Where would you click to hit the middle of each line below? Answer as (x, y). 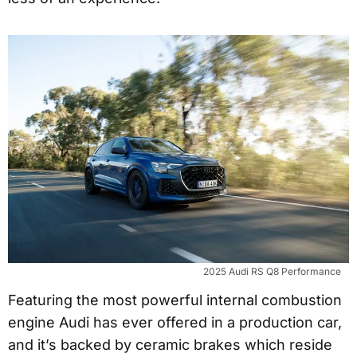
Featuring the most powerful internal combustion (175, 300)
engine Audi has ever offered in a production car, (175, 322)
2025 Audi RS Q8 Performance (272, 271)
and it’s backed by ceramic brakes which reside (170, 344)
